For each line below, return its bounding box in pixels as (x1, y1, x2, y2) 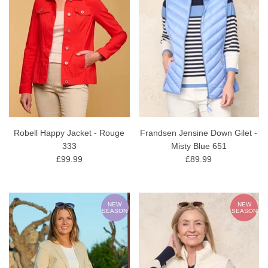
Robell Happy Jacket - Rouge (14, 128, 125, 138)
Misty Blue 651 (170, 141, 227, 151)
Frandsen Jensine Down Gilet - (140, 128, 258, 138)
